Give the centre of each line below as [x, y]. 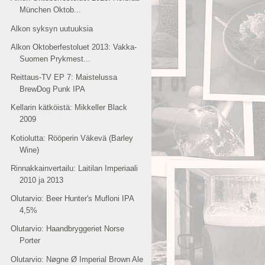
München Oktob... [51, 10]
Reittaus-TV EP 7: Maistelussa [64, 77]
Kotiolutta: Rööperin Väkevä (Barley [72, 138]
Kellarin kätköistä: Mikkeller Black [69, 108]
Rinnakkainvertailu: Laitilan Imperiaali [75, 168]
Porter [30, 241]
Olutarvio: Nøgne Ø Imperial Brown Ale [77, 259]
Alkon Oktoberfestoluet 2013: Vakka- [74, 47]
